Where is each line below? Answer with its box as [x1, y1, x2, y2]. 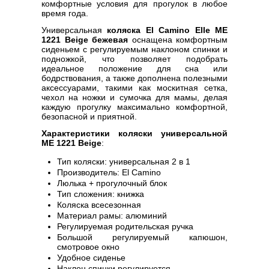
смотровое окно [57, 242, 119, 252]
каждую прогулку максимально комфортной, [41, 102, 228, 112]
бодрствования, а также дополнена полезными [41, 73, 228, 83]
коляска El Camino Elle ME [107, 25, 228, 35]
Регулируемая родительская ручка [57, 222, 193, 231]
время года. [41, 8, 88, 18]
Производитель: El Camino [57, 168, 161, 177]
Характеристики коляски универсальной [41, 128, 228, 138]
